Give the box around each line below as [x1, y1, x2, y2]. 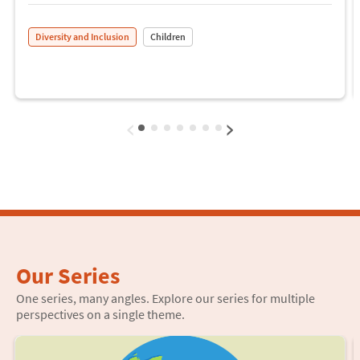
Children [150, 30, 186, 43]
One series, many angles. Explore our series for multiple [16, 289, 315, 306]
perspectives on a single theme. [16, 305, 185, 322]
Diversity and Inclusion [35, 30, 129, 43]
